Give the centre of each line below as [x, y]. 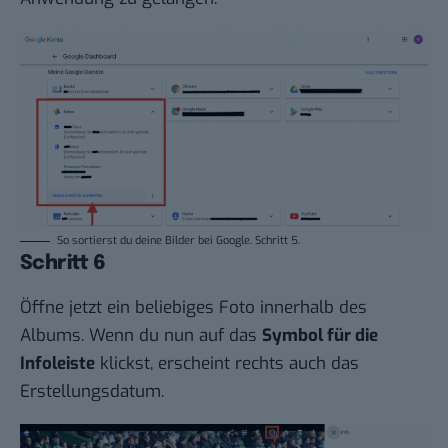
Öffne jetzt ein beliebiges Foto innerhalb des [193, 308]
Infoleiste [57, 364]
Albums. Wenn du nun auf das [141, 336]
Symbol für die [320, 336]
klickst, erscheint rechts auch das [227, 364]
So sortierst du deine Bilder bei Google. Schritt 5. [178, 241]
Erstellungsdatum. [92, 392]
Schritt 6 [63, 264]
